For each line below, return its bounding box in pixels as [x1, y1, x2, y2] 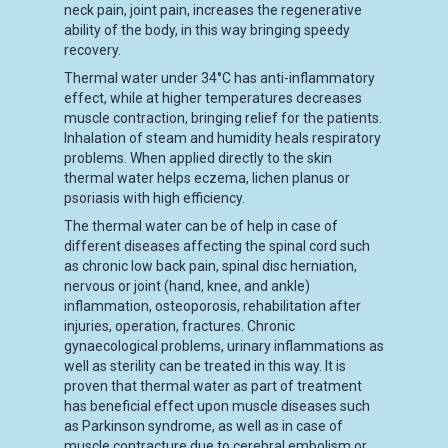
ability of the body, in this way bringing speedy [64, 22, 350, 38]
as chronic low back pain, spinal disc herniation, [64, 258, 357, 274]
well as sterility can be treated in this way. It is [64, 358, 346, 374]
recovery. [64, 42, 121, 58]
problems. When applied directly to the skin [64, 150, 332, 166]
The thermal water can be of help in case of [64, 218, 338, 234]
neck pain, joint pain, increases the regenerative [64, 2, 362, 18]
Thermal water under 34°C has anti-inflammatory [64, 70, 375, 86]
